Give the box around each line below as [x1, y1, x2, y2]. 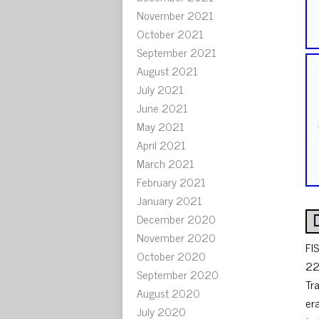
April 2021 [137, 135, 186, 154]
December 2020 [137, 209, 216, 228]
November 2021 [137, 6, 214, 24]
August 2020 [137, 283, 200, 302]
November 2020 [137, 228, 216, 246]
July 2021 [137, 80, 184, 98]
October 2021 [137, 24, 204, 43]
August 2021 [137, 61, 198, 80]
